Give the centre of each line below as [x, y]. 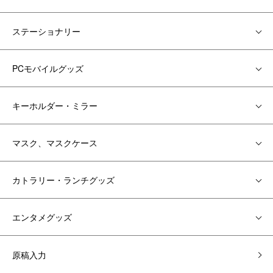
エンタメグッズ [42, 217]
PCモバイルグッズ [48, 69]
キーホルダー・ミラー [55, 106]
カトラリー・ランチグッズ [63, 180]
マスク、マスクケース [55, 143]
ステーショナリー [46, 31]
